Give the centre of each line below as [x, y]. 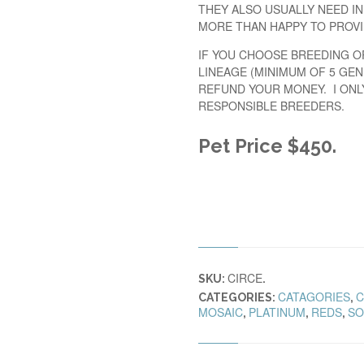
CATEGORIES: [238, 297]
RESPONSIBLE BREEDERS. [271, 105]
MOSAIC [221, 312]
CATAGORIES [314, 296]
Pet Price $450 [265, 145]
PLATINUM [277, 312]
